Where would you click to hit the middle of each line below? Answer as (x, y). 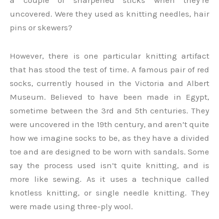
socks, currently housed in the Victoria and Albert (109, 83)
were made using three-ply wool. (71, 207)
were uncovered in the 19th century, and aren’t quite (109, 124)
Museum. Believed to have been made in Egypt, (109, 97)
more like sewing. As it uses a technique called (109, 179)
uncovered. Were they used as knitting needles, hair (109, 14)
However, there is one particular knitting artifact (109, 56)
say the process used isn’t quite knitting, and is (109, 165)
